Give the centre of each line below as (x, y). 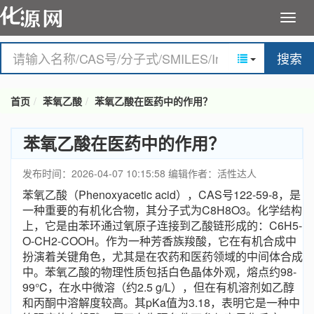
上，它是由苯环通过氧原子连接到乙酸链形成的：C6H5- (162, 225)
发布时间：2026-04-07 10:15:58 (94, 173)
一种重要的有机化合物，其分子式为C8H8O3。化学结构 (162, 210)
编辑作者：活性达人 (212, 173)
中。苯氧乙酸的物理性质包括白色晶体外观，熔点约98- (159, 272)
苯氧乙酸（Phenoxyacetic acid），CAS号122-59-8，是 (162, 194)
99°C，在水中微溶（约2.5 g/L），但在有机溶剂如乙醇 (158, 287)
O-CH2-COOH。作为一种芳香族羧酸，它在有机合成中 (159, 241)
